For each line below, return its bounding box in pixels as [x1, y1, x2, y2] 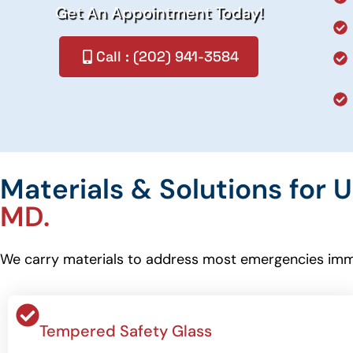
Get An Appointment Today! [54, 2, 263, 23]
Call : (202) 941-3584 [95, 46, 239, 65]
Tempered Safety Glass [39, 321, 212, 341]
